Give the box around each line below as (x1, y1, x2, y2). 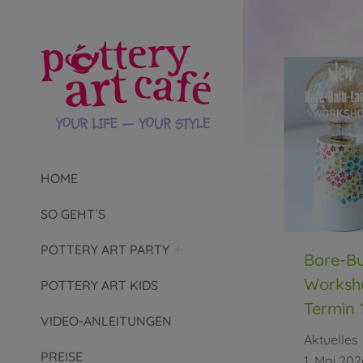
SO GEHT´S (41, 206, 105, 222)
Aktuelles (304, 331, 358, 348)
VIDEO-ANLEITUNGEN (41, 313, 172, 329)
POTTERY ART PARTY (41, 241, 169, 258)
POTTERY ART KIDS (41, 277, 158, 293)
